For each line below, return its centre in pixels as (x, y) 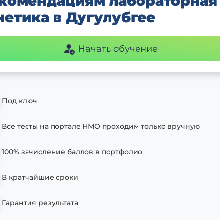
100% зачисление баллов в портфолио (72, 151)
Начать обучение (118, 48)
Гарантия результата (40, 203)
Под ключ (20, 100)
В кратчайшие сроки (40, 177)
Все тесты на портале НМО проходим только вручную (101, 126)
